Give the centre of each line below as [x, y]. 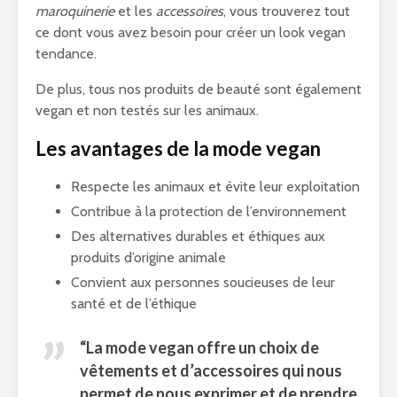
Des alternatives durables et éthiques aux [198, 236]
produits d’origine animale [148, 257]
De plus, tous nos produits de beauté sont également [198, 89]
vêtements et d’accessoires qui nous [211, 370]
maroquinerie [75, 11]
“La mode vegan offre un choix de [199, 347]
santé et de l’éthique [134, 304]
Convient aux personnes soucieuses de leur [203, 282]
